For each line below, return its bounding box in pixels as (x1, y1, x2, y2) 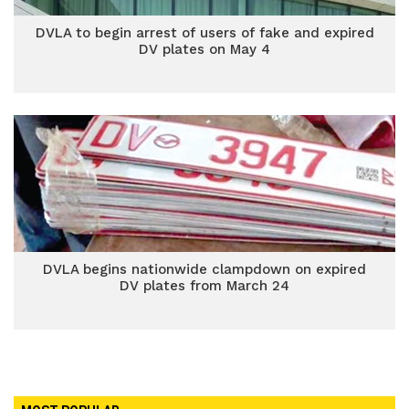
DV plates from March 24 (120, 278, 289, 294)
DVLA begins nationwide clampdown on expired (43, 261, 366, 278)
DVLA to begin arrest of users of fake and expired (35, 25, 374, 41)
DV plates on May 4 (139, 41, 270, 58)
